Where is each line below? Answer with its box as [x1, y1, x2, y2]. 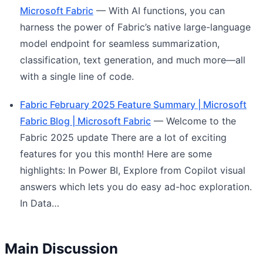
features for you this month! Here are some [20, 147, 212, 160]
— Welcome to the [151, 114, 236, 127]
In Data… [20, 197, 59, 209]
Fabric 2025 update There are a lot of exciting [20, 131, 227, 143]
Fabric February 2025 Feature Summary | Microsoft [20, 98, 247, 110]
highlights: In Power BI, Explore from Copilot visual [20, 164, 245, 176]
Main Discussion [5, 240, 118, 257]
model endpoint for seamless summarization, [20, 37, 220, 49]
